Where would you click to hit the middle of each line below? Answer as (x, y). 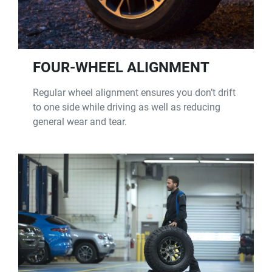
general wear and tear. (80, 121)
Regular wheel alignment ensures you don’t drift (134, 92)
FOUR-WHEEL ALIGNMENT (121, 67)
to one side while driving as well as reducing (127, 107)
